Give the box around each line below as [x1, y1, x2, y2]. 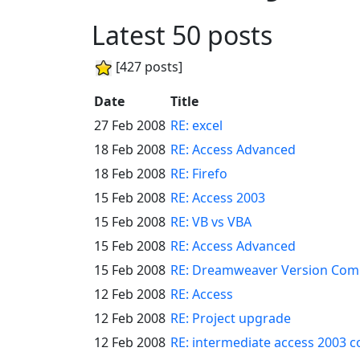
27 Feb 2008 [94, 117, 166, 134]
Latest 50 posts [92, 18, 272, 52]
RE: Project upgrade [170, 309, 291, 327]
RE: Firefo [170, 165, 227, 182]
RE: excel [170, 117, 223, 134]
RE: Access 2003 [170, 189, 265, 207]
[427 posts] [116, 58, 182, 76]
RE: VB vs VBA [170, 213, 252, 231]
